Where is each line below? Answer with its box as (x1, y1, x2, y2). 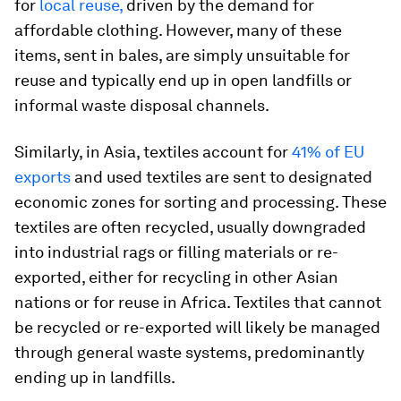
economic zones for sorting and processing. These (14, 192, 387, 211)
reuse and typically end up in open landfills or (14, 71, 352, 90)
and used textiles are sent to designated (71, 167, 372, 186)
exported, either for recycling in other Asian (14, 268, 338, 286)
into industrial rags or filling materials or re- (14, 243, 338, 261)
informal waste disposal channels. (14, 96, 269, 115)
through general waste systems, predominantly (14, 343, 364, 362)
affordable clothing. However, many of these (14, 21, 342, 39)
